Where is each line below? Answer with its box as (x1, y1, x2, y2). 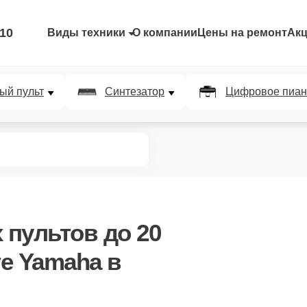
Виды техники (47, 27, 125, 38)
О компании (132, 27, 197, 38)
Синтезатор (105, 86, 164, 97)
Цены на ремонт (197, 27, 287, 38)
